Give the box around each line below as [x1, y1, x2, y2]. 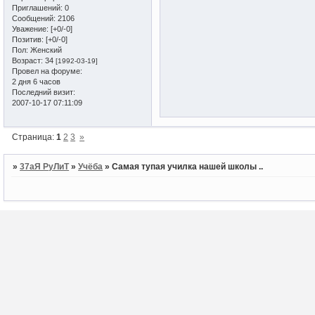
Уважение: [12, 24, 49, 33]
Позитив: [12, 34, 44, 44]
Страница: [12, 131, 57, 142]
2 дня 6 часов [12, 77, 60, 86]
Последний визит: [12, 87, 75, 96]
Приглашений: [12, 3, 63, 12]
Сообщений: [12, 13, 56, 22]
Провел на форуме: [12, 66, 82, 75]
